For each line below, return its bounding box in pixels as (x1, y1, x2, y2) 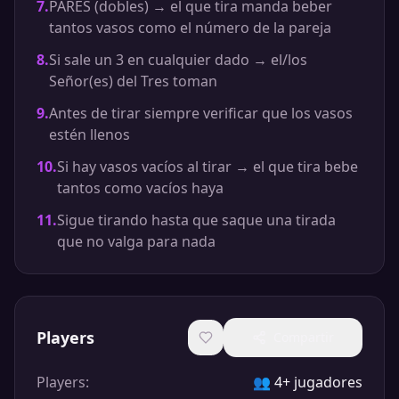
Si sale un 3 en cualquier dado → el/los (49, 50, 307, 69)
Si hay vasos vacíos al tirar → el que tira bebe (57, 157, 358, 176)
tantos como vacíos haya (57, 178, 224, 198)
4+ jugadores (274, 372, 362, 392)
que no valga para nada (57, 232, 216, 251)
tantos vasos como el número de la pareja (49, 18, 331, 37)
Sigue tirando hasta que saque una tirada (57, 210, 336, 230)
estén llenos (49, 125, 130, 144)
